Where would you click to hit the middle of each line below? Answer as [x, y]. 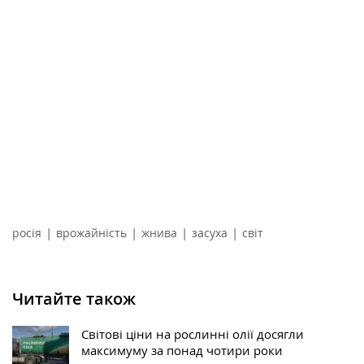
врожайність [91, 233]
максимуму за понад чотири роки [182, 351]
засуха [210, 233]
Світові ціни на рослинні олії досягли [193, 334]
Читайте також [74, 299]
